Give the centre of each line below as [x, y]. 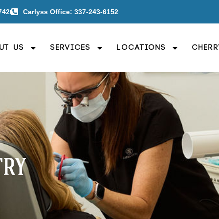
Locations [142, 47]
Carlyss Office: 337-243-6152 [71, 11]
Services [71, 47]
